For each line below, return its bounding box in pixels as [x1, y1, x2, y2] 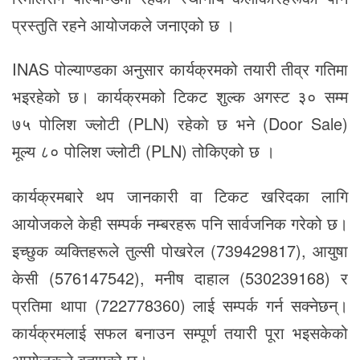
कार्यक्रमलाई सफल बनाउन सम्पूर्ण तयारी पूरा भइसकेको [12, 321, 348, 345]
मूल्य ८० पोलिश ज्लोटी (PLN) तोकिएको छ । [12, 139, 275, 163]
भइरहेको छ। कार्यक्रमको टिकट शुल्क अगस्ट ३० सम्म [12, 84, 348, 108]
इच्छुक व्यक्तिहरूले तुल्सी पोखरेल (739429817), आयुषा [12, 239, 348, 263]
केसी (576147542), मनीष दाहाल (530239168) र [12, 266, 348, 290]
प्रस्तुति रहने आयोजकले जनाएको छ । [12, 12, 235, 36]
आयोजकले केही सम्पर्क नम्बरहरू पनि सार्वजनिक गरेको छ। [12, 211, 348, 235]
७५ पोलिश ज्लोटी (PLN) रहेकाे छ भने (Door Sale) [12, 112, 348, 136]
